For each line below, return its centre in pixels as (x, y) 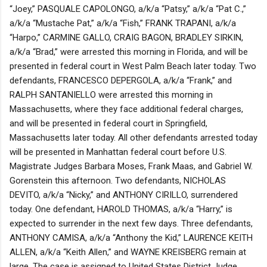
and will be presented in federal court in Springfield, (108, 123)
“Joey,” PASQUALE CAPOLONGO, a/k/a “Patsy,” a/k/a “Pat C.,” (128, 9)
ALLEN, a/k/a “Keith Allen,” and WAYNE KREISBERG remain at (128, 252)
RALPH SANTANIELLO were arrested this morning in (111, 94)
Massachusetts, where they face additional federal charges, (126, 109)
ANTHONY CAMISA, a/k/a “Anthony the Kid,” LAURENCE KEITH (131, 237)
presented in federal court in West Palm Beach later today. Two (133, 66)
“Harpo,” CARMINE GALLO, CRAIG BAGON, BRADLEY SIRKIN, (126, 37)
